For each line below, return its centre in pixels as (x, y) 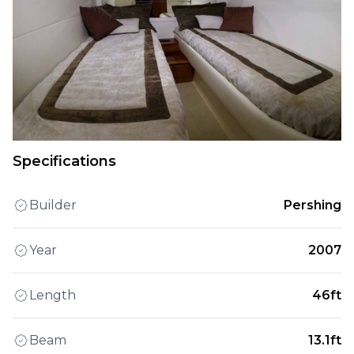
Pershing (313, 205)
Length (53, 295)
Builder (53, 205)
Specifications (64, 161)
